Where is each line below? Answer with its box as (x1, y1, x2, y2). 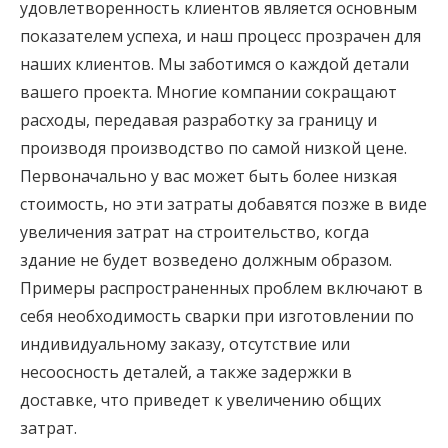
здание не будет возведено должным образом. (20, 248, 392, 271)
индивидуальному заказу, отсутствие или (20, 332, 350, 355)
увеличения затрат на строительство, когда (20, 220, 369, 243)
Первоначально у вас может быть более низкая (20, 164, 397, 187)
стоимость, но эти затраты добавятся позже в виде (20, 192, 427, 215)
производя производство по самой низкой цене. (20, 136, 407, 159)
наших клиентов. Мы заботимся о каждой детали (20, 52, 409, 75)
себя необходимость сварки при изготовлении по (20, 304, 414, 327)
